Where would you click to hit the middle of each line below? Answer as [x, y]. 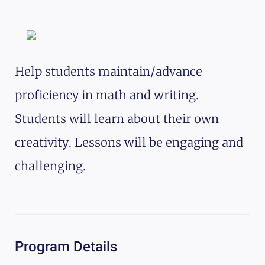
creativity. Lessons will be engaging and [129, 142]
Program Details [66, 246]
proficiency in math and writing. [107, 95]
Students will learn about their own [117, 118]
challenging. [50, 166]
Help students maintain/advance [109, 71]
